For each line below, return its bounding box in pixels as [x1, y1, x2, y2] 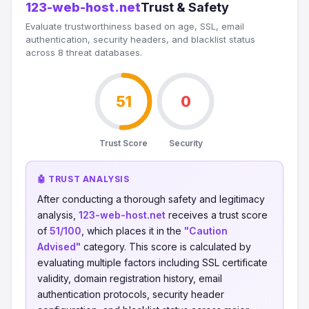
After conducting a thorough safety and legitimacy [37, 193, 265, 205]
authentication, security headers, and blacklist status [26, 34, 255, 45]
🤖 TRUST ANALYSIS [37, 174, 130, 184]
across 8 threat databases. [26, 47, 142, 58]
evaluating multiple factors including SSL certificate [37, 257, 268, 268]
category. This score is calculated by [81, 241, 251, 252]
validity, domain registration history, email [37, 272, 222, 284]
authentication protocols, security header [37, 288, 224, 300]
